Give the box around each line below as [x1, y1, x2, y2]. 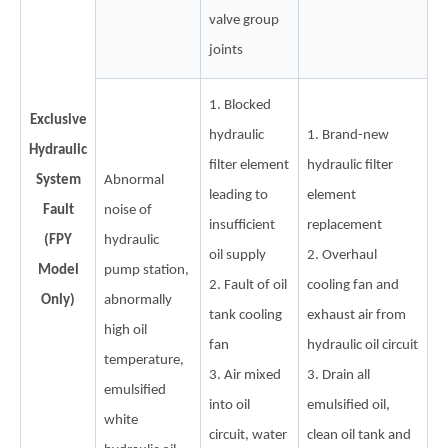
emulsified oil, [307, 397, 390, 413]
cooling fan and [307, 277, 399, 293]
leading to [209, 187, 268, 203]
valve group [209, 12, 279, 28]
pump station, [104, 262, 189, 278]
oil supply [209, 247, 266, 263]
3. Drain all [307, 367, 370, 383]
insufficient [209, 217, 275, 233]
